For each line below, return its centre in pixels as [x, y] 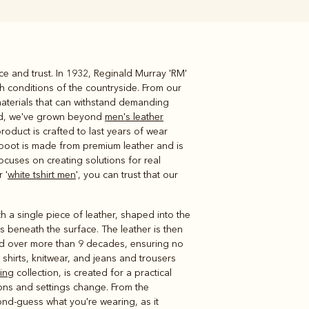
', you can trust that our [127, 175]
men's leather [134, 117]
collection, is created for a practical [93, 272]
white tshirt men [42, 175]
